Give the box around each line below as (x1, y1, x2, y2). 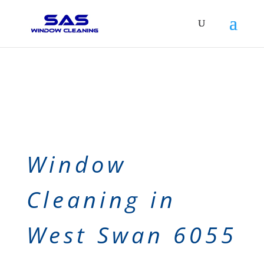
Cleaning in (26, 184, 176, 214)
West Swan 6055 (26, 219, 237, 250)
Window (26, 148, 127, 179)
